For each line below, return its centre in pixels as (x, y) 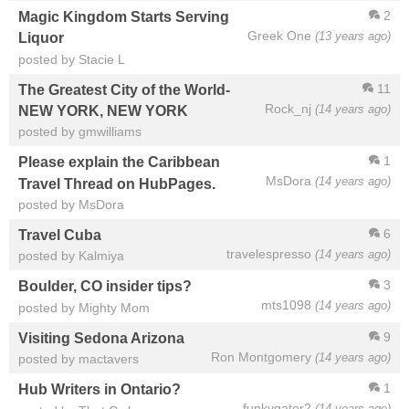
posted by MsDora (71, 205)
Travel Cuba (60, 235)
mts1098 (286, 305)
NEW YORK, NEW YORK (103, 111)
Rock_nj (288, 108)
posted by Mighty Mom (84, 307)
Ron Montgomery (261, 357)
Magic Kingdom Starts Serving (124, 17)
